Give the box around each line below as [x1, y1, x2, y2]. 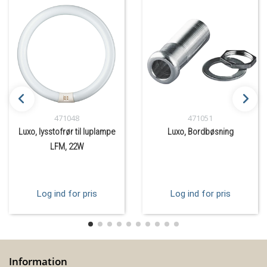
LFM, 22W [49, 141, 84, 152]
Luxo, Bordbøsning [167, 126, 234, 137]
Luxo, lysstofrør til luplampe [18, 126, 116, 137]
